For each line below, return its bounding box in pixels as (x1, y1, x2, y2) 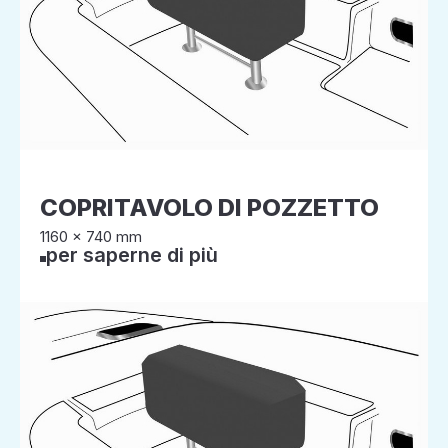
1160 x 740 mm (40, 227, 142, 246)
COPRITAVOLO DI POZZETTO (40, 193, 379, 222)
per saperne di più (46, 243, 218, 267)
